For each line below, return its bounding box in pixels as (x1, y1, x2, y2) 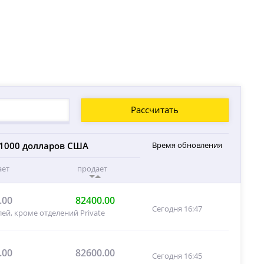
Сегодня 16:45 (151, 250, 202, 262)
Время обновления (151, 139, 222, 150)
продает (77, 163, 108, 174)
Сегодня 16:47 (151, 203, 202, 214)
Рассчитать (131, 104, 179, 116)
